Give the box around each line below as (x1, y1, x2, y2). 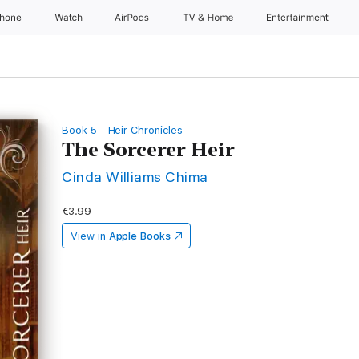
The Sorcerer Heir (62, 138, 236, 161)
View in (71, 230, 106, 242)
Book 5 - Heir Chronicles (62, 124, 183, 136)
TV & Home (182, 12, 236, 23)
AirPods (115, 12, 152, 23)
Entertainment (267, 12, 332, 23)
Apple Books (108, 230, 171, 242)
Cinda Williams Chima (62, 168, 208, 185)
